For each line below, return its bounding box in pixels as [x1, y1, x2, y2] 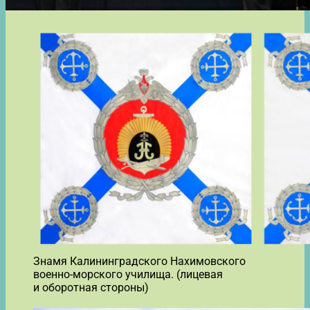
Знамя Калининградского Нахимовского [33, 254, 246, 268]
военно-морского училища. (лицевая [33, 267, 223, 281]
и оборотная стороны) [33, 280, 149, 294]
